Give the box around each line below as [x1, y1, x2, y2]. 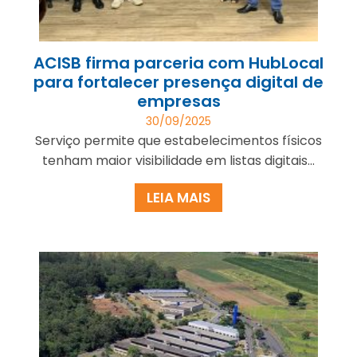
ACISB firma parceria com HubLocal [33, 51, 324, 74]
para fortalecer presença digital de [33, 70, 324, 93]
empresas [136, 89, 221, 112]
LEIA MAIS [147, 187, 210, 207]
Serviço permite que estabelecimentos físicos [35, 131, 322, 150]
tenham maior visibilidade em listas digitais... [42, 151, 315, 170]
